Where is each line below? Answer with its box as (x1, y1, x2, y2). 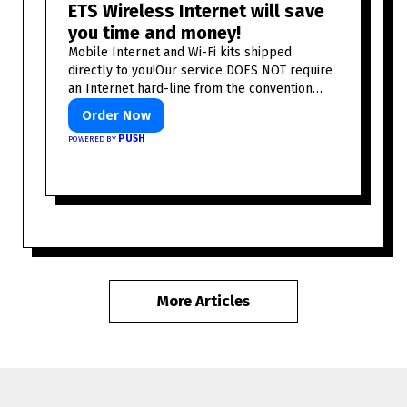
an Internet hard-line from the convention (68, 81, 313, 97)
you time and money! (68, 22, 241, 45)
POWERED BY (68, 134, 119, 144)
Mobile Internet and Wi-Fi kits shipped (68, 45, 292, 61)
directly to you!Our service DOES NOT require (68, 63, 333, 79)
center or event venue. (68, 99, 201, 115)
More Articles (157, 292, 250, 312)
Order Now (82, 107, 151, 124)
